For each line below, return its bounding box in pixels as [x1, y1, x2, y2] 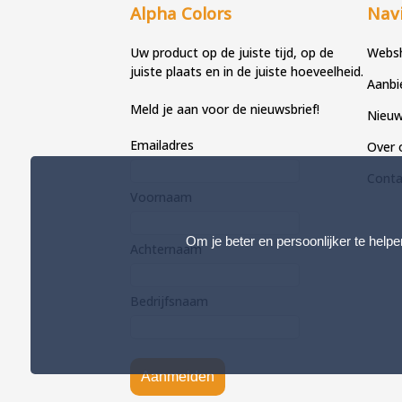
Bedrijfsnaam [130, 293, 209, 310]
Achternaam [130, 240, 203, 258]
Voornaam [130, 188, 193, 205]
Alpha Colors [130, 2, 232, 24]
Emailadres [130, 136, 195, 153]
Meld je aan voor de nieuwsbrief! [130, 100, 320, 118]
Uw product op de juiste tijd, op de [130, 44, 335, 61]
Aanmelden [141, 369, 215, 384]
